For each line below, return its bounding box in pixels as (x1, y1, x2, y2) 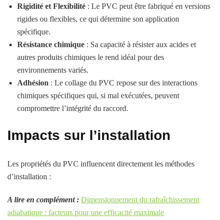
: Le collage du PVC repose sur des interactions (49, 78, 197, 87)
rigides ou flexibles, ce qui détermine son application (17, 14, 179, 23)
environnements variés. (17, 65, 88, 74)
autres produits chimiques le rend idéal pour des (17, 53, 164, 61)
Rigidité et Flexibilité (17, 1, 85, 10)
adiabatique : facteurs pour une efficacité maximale (7, 208, 164, 217)
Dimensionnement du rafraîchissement (81, 195, 199, 204)
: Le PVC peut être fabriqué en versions (85, 1, 210, 10)
